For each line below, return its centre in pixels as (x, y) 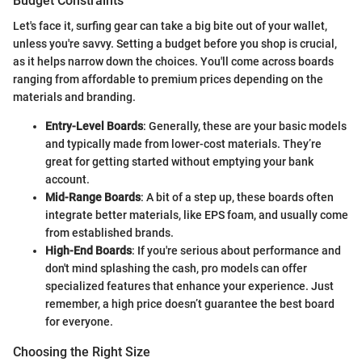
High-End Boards (88, 251)
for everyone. (79, 322)
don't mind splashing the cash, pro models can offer (176, 269)
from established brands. (109, 233)
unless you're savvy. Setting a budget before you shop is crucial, (175, 44)
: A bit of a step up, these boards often (237, 198)
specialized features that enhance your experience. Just (189, 286)
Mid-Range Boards (93, 198)
